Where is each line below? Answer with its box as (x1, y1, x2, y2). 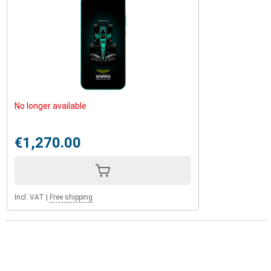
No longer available (15, 101, 87, 111)
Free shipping (50, 193, 93, 201)
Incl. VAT (15, 193, 44, 201)
